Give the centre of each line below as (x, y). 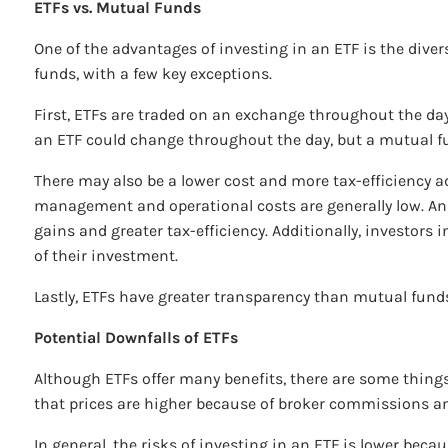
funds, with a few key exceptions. (155, 73)
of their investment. (108, 255)
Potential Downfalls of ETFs (138, 337)
